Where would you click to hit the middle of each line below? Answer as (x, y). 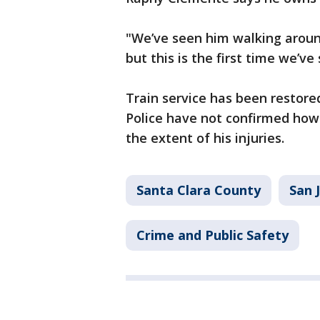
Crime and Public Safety (212, 235)
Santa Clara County (199, 190)
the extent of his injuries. (205, 138)
